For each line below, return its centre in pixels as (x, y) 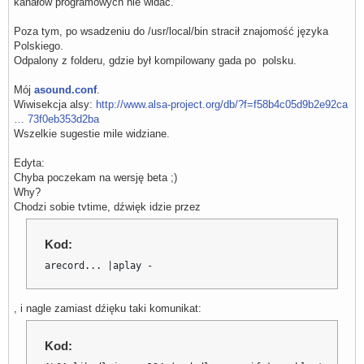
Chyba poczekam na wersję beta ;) (95, 178)
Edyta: (29, 163)
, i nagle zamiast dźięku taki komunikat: (108, 309)
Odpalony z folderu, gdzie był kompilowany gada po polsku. (155, 61)
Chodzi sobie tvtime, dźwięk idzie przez (107, 207)
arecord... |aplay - (99, 266)
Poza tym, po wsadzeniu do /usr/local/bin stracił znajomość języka (171, 32)
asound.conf (65, 90)
